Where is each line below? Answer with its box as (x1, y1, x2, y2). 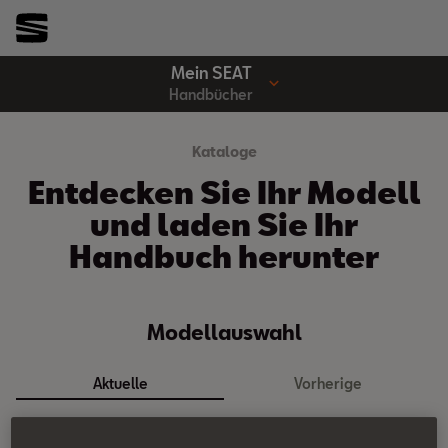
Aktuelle (92, 375, 148, 392)
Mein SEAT (170, 62, 252, 82)
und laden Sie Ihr (90, 206, 358, 242)
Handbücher (169, 85, 253, 103)
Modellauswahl (146, 320, 302, 344)
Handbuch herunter (69, 238, 379, 274)
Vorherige (294, 375, 362, 392)
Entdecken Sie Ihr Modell (27, 174, 421, 210)
